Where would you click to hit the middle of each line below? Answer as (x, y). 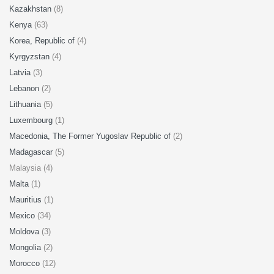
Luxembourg (32, 120)
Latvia (21, 72)
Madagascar (32, 152)
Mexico (23, 216)
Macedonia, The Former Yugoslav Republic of (91, 136)
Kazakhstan (31, 9)
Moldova (25, 231)
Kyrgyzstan (31, 57)
